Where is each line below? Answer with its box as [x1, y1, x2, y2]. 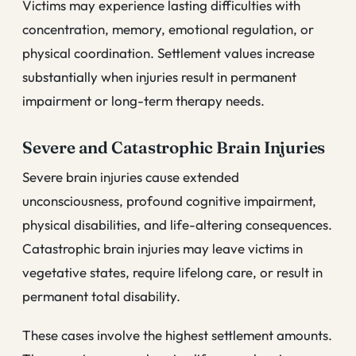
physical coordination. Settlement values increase [22, 44, 315, 62]
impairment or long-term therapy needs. [22, 92, 265, 110]
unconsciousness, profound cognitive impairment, [22, 192, 316, 209]
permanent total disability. [22, 287, 180, 304]
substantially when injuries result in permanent [22, 68, 296, 86]
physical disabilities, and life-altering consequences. [22, 215, 332, 233]
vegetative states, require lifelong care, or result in [22, 263, 323, 281]
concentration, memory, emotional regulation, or [22, 21, 314, 38]
